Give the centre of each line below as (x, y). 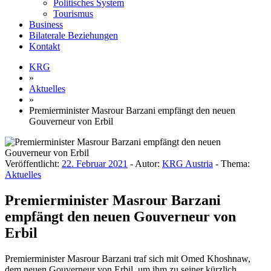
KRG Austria (188, 163)
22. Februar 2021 (95, 163)
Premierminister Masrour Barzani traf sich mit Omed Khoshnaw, (128, 258)
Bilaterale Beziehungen (73, 35)
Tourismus (73, 13)
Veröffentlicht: (33, 163)
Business (46, 24)
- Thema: (231, 163)
